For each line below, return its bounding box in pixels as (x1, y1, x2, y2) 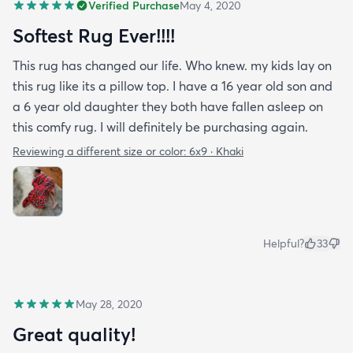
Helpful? (263, 236, 304, 251)
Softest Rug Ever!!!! (13, 23, 175, 47)
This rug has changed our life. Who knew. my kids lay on (13, 57, 332, 73)
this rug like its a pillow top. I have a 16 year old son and (13, 77, 333, 94)
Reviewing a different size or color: (13, 143, 189, 158)
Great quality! (13, 321, 136, 346)
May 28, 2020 (76, 296, 143, 311)
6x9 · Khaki (189, 143, 243, 158)
